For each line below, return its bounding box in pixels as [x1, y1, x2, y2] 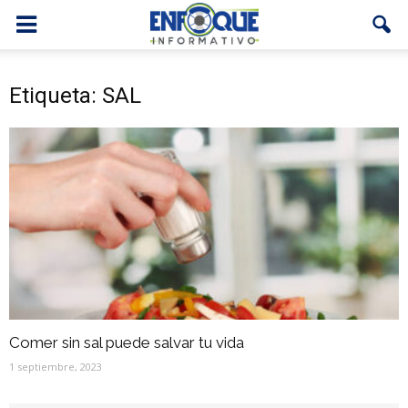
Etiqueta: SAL [9, 83, 141, 108]
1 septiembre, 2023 [9, 360, 102, 374]
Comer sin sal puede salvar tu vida [9, 333, 244, 352]
